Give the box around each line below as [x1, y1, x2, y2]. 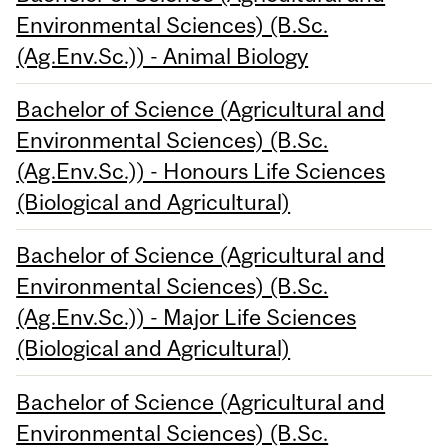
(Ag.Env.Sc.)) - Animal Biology [16, 42, 309, 69]
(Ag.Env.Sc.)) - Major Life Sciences [16, 304, 357, 331]
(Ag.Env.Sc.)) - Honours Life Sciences [16, 158, 386, 185]
